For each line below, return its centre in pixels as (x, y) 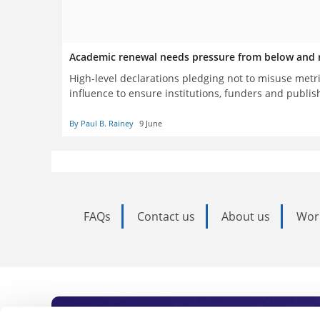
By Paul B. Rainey (101, 123)
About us (246, 216)
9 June (151, 123)
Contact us (166, 216)
